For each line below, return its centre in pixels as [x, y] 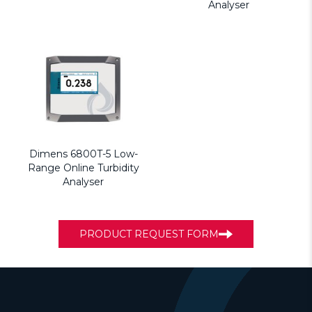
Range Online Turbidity [83, 168]
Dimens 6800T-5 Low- [83, 154]
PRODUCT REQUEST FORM [149, 234]
